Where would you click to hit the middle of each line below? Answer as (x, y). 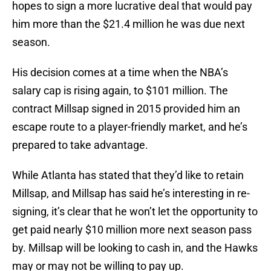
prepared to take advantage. (80, 145)
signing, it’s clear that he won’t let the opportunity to (135, 212)
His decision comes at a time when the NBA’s (120, 73)
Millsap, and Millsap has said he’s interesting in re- (131, 194)
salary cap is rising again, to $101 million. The (120, 91)
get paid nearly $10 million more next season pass (132, 230)
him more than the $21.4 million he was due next (129, 24)
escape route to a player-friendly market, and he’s (130, 127)
